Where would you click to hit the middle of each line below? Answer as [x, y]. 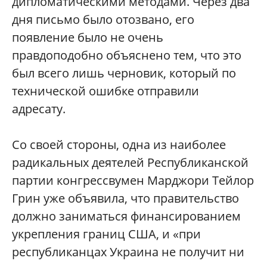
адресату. [39, 109]
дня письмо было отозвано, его [103, 19]
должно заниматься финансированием [126, 216]
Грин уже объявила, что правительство [125, 198]
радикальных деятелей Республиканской [130, 162]
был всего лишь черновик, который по [124, 73]
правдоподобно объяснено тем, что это [127, 55]
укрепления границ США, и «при [106, 234]
